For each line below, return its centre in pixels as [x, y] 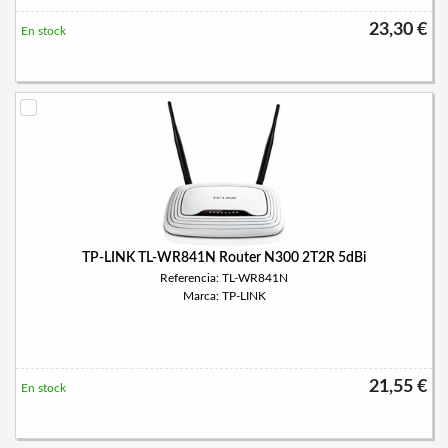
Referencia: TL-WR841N [224, 278]
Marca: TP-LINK [224, 296]
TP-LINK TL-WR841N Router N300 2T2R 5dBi [224, 258]
